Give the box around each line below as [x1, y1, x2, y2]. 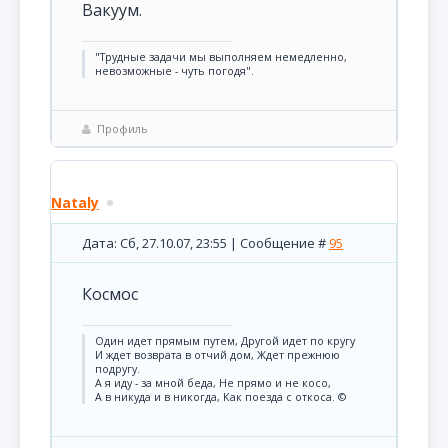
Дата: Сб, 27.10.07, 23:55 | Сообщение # [82, 234, 329, 252]
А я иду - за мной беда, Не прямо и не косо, [95, 376, 331, 390]
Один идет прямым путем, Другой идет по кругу [95, 334, 355, 348]
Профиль [97, 121, 148, 136]
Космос [82, 283, 138, 305]
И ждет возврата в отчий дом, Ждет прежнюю [95, 348, 340, 362]
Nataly [51, 193, 99, 212]
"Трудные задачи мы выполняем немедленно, [95, 50, 347, 64]
